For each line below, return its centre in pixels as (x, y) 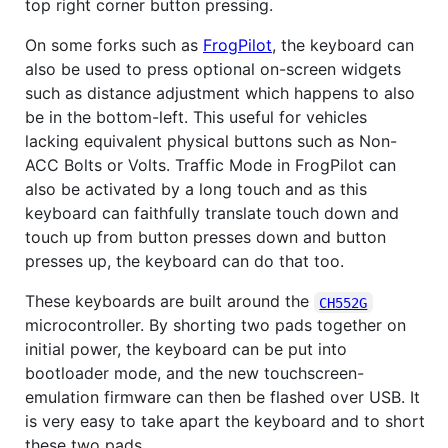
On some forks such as (114, 45)
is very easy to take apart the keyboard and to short (225, 421)
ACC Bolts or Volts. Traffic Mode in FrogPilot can (210, 165)
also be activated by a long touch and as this (196, 189)
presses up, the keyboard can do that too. (184, 261)
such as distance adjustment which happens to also (220, 93)
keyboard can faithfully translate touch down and (212, 213)
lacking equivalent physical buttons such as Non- (211, 141)
